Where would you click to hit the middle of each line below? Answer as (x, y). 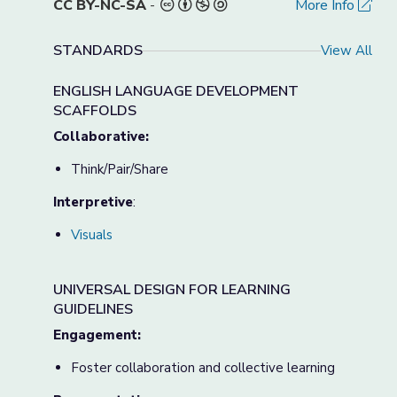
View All (346, 50)
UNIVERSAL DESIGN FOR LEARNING (172, 290)
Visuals (92, 235)
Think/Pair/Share (120, 169)
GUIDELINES (93, 309)
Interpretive (93, 202)
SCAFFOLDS (95, 111)
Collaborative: (101, 136)
